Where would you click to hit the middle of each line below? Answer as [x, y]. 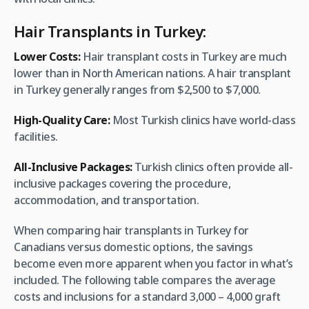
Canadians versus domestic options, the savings [133, 247]
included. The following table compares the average [144, 280]
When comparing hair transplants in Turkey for [131, 231]
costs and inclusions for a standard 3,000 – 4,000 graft [147, 297]
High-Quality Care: [62, 120]
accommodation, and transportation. [106, 200]
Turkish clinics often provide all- [212, 167]
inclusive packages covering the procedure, [122, 184]
